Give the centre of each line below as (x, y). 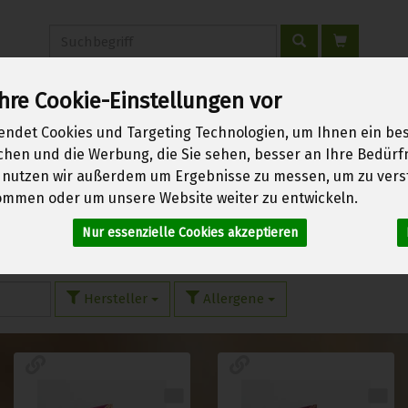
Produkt (74, 32)
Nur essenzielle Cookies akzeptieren (190, 233)
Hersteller (116, 298)
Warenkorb (256, 124)
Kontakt (177, 124)
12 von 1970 (213, 245)
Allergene (234, 298)
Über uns (103, 124)
